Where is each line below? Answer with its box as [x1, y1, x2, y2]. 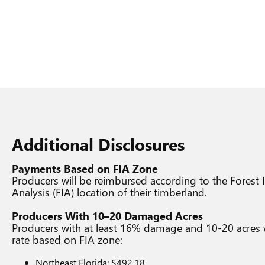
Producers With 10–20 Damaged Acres [12, 209, 203, 223]
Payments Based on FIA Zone [12, 161, 158, 176]
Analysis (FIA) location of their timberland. [12, 185, 207, 199]
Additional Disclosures [12, 133, 185, 155]
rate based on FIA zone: [12, 232, 122, 247]
